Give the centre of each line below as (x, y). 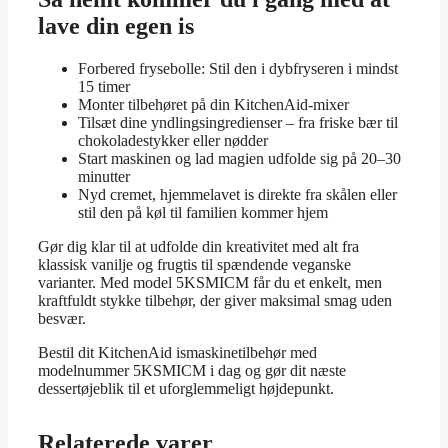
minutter (104, 176)
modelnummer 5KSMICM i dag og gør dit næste (192, 370)
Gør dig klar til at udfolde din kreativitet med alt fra (198, 246)
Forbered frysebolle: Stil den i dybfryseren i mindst (238, 68)
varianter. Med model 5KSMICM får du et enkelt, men (210, 282)
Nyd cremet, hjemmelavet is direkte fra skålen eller (237, 194)
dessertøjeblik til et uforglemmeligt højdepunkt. (186, 388)
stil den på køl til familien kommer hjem (203, 212)
